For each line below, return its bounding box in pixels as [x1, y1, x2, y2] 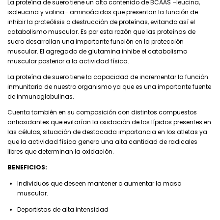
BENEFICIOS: [7, 163, 47, 172]
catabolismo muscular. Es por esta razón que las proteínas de [7, 27, 195, 36]
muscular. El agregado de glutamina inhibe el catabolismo [7, 47, 187, 56]
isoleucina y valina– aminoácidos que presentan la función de [7, 8, 198, 17]
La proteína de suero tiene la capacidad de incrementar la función [7, 73, 208, 82]
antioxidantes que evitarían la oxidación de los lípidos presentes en [7, 118, 211, 127]
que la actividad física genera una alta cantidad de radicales [7, 137, 197, 146]
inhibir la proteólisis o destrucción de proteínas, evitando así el [7, 18, 195, 27]
